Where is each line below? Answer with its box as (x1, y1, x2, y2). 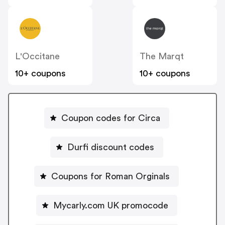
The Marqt (140, 52, 184, 61)
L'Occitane (15, 52, 60, 61)
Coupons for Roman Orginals (51, 171, 170, 181)
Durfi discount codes (67, 142, 154, 152)
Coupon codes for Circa (61, 113, 160, 123)
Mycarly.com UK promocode (53, 200, 168, 210)
